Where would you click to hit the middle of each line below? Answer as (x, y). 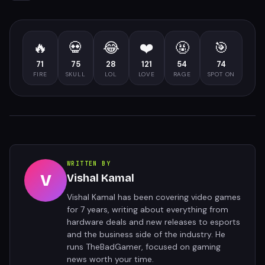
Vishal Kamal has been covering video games (154, 197)
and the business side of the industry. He (146, 234)
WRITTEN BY (89, 164)
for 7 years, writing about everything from (148, 209)
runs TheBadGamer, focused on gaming (144, 247)
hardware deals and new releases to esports (153, 222)
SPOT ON (221, 74)
